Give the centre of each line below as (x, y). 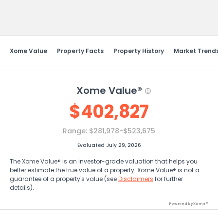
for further (168, 179)
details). (22, 188)
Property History (139, 51)
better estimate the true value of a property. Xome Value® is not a (105, 170)
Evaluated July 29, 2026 (109, 145)
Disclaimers (136, 179)
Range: (76, 131)
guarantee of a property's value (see (64, 179)
